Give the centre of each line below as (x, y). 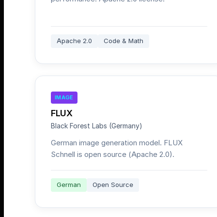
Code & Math (124, 41)
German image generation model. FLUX (117, 143)
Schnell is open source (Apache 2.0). (113, 154)
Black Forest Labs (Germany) (97, 126)
